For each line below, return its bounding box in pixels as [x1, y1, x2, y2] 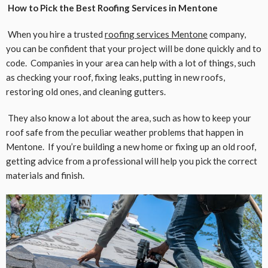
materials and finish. [6, 170, 84, 181]
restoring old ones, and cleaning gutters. [6, 86, 166, 98]
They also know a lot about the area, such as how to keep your [6, 112, 251, 124]
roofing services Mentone [105, 29, 208, 40]
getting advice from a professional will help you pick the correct [6, 156, 257, 167]
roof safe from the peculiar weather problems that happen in [6, 127, 243, 138]
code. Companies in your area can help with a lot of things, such [6, 57, 255, 69]
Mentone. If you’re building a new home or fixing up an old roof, [6, 141, 256, 153]
